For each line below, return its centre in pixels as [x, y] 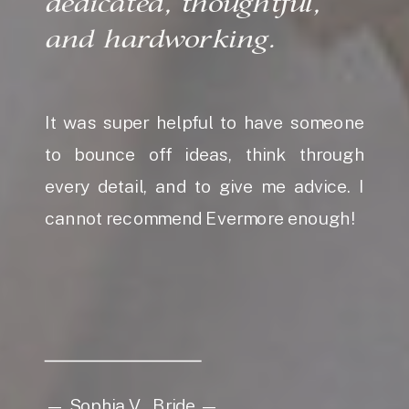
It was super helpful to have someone [204, 123]
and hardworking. [160, 41]
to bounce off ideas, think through [204, 155]
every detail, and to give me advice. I [204, 187]
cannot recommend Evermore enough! [199, 219]
